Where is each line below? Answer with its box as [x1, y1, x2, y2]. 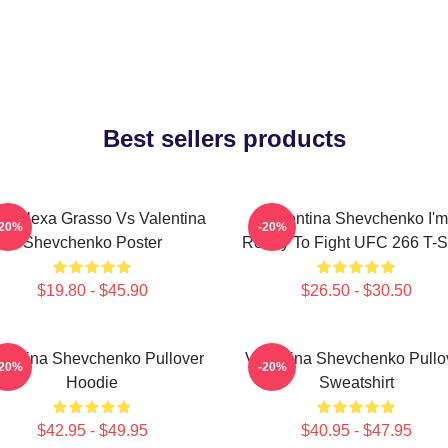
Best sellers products [102, 125, 346, 152]
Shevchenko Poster [22, 234, 162, 251]
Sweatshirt [318, 374, 394, 391]
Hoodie [66, 374, 118, 391]
